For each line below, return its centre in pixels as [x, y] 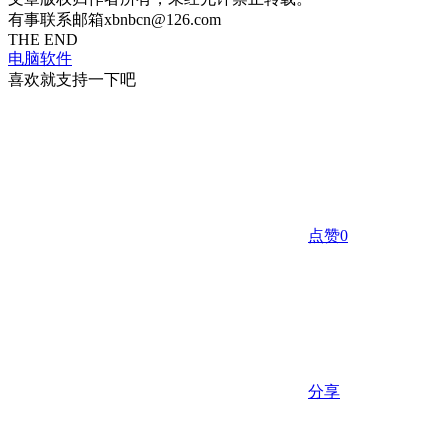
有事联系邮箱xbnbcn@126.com [114, 19]
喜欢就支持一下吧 [72, 79]
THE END [43, 39]
